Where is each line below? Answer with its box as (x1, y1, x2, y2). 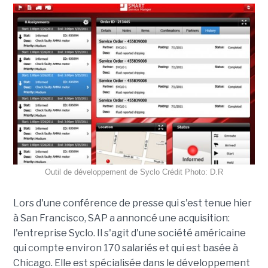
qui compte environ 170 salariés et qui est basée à (13, 242, 238, 254)
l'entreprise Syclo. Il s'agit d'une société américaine (13, 227, 246, 239)
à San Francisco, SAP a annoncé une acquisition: (13, 212, 230, 224)
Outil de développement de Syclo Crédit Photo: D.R (45, 167, 223, 177)
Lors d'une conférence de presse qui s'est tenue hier (13, 197, 252, 209)
